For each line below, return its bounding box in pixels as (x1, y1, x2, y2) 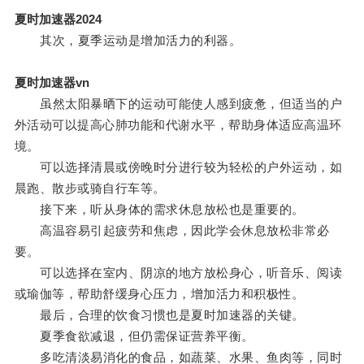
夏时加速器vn (14, 76, 89, 90)
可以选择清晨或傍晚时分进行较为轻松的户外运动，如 (14, 160, 343, 175)
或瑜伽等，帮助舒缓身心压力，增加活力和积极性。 (14, 287, 305, 301)
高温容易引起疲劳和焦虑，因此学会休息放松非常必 (14, 223, 330, 238)
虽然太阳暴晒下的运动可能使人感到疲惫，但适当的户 (14, 97, 343, 111)
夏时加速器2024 (14, 12, 102, 27)
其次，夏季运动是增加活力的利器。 (14, 33, 242, 48)
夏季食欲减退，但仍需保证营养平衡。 (14, 329, 254, 344)
